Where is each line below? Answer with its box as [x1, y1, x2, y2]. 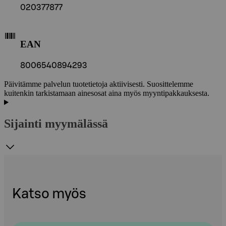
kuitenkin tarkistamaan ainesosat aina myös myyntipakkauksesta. [4, 89, 209, 98]
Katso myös [12, 187, 86, 201]
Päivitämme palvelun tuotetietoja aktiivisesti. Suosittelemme [4, 80, 193, 89]
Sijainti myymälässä [4, 117, 108, 131]
